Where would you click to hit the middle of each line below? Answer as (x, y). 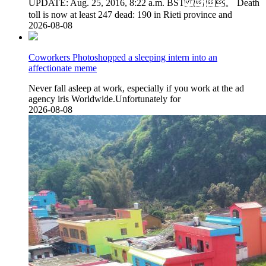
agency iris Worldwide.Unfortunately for (104, 99)
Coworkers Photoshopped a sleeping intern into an (123, 58)
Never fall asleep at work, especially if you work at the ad (136, 88)
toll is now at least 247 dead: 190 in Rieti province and (130, 15)
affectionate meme (63, 68)
